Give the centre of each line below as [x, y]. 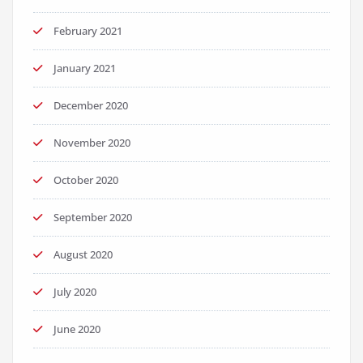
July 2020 [75, 292]
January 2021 [85, 68]
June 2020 [77, 329]
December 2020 [91, 106]
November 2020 [92, 143]
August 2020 [83, 255]
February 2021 [88, 31]
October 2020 [86, 180]
